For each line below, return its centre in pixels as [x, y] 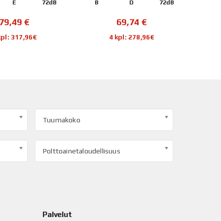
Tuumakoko [62, 120]
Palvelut [57, 215]
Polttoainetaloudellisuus [82, 151]
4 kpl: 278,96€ [132, 37]
